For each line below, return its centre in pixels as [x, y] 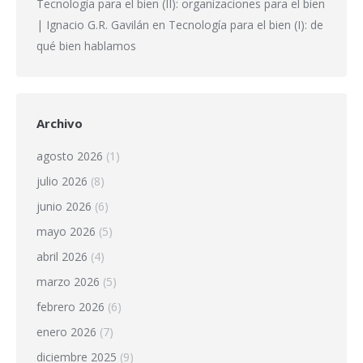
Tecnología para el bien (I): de [246, 24]
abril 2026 [62, 256]
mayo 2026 [66, 231]
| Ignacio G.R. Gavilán [93, 24]
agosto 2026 [70, 156]
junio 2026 [64, 206]
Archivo [60, 123]
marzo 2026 [68, 281]
